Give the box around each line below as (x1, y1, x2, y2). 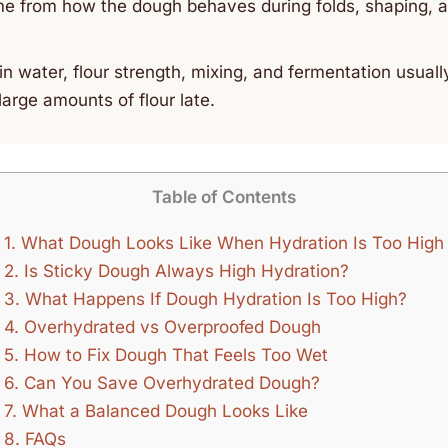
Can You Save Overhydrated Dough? (19, 371, 320, 393)
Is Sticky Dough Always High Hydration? (19, 259, 349, 281)
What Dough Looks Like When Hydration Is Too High (16, 231, 444, 253)
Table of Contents (152, 186, 296, 208)
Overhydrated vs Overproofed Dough (19, 315, 321, 337)
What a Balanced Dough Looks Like (17, 399, 313, 421)
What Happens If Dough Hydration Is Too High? (20, 287, 407, 309)
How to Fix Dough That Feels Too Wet (19, 343, 328, 365)
